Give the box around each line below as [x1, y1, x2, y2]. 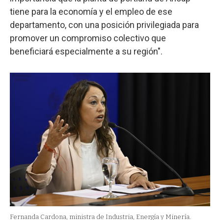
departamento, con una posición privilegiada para [10, 19, 199, 30]
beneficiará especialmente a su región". [10, 46, 163, 56]
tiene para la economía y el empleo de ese [10, 6, 172, 17]
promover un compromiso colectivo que [10, 32, 166, 43]
